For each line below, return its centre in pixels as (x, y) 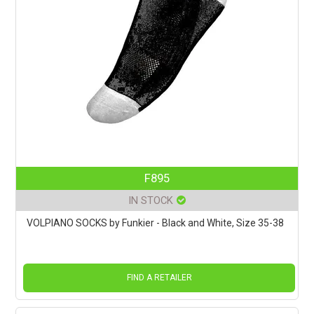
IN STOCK (151, 201)
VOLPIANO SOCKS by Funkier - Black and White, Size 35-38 (156, 223)
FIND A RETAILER (159, 278)
